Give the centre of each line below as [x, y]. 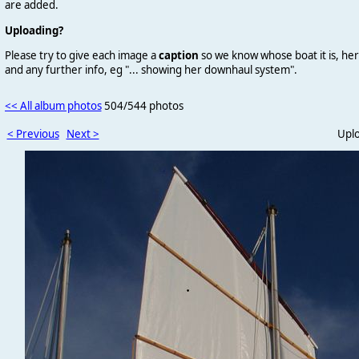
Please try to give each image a [81, 55]
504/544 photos [143, 105]
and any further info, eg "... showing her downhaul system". [151, 69]
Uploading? [34, 30]
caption [178, 55]
